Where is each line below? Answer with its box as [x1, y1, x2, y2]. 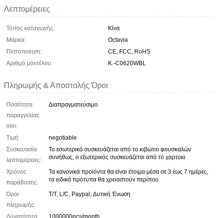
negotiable [49, 134, 77, 141]
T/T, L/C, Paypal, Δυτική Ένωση [49, 190, 130, 198]
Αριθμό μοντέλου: [6, 59, 53, 67]
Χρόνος [6, 168, 26, 175]
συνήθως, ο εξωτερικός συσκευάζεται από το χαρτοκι [49, 153, 185, 161]
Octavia [108, 36, 128, 43]
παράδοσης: [6, 179, 38, 186]
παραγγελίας [6, 111, 39, 119]
